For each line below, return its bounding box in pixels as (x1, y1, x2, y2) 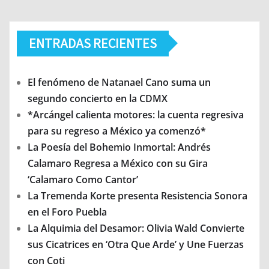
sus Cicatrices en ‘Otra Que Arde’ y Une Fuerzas (28, 237, 244, 251)
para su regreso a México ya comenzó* (28, 124, 206, 138)
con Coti (28, 253, 65, 267)
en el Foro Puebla (28, 205, 107, 219)
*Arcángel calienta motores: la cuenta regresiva (28, 107, 244, 121)
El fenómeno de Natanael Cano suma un (28, 75, 211, 89)
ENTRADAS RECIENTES (29, 34, 157, 52)
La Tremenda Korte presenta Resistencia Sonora (28, 189, 247, 202)
